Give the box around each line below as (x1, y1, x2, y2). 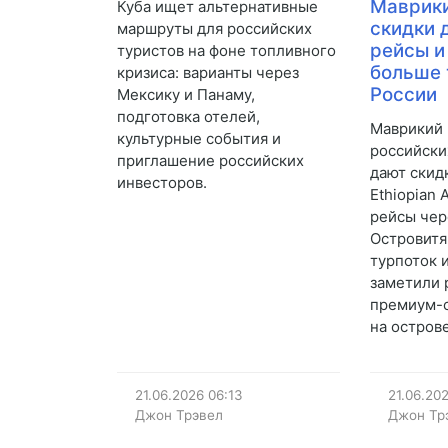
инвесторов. (117, 173, 207, 193)
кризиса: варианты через (117, 63, 299, 83)
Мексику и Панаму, (117, 85, 255, 105)
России (370, 83, 438, 107)
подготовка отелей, (117, 107, 260, 127)
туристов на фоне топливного (117, 41, 336, 61)
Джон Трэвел (134, 407, 223, 424)
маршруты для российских (117, 19, 312, 39)
